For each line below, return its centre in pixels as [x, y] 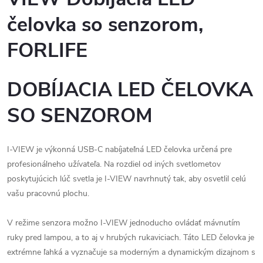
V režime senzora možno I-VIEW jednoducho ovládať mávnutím [124, 222]
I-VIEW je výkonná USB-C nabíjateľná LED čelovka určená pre [119, 149]
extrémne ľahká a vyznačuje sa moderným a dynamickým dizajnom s [131, 252]
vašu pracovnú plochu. [48, 193]
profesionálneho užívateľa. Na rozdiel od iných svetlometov [114, 164]
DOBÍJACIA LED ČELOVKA [130, 90]
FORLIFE [47, 50]
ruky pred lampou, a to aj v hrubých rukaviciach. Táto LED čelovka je [131, 237]
